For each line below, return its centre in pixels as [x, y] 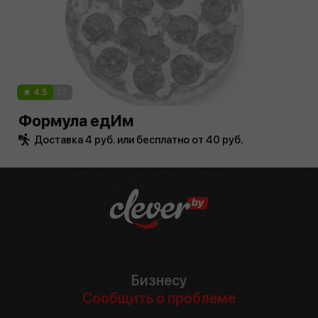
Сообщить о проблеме [159, 298]
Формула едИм [76, 121]
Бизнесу [159, 281]
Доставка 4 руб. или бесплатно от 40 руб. [139, 140]
